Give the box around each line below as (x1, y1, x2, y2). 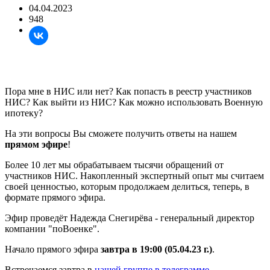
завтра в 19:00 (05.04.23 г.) (101, 243, 212, 254)
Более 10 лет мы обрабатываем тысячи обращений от (5, 159, 224, 170)
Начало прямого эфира (5, 243, 101, 254)
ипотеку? (5, 107, 43, 118)
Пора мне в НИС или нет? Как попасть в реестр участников (5, 86, 252, 96)
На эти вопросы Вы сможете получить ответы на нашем (5, 128, 237, 139)
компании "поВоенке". (5, 223, 99, 234)
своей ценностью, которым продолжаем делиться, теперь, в (5, 181, 250, 192)
